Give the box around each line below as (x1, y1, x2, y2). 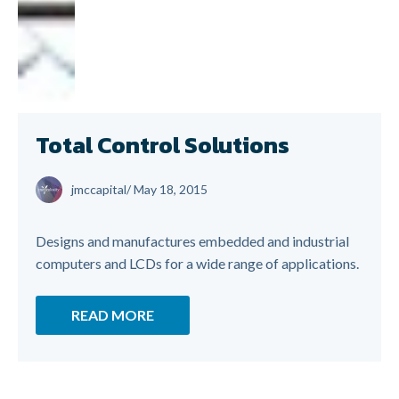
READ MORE (71, 306, 154, 323)
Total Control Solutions (36, 127, 289, 162)
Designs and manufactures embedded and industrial (36, 232, 349, 249)
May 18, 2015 (134, 182, 208, 197)
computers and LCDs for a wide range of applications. (36, 255, 359, 272)
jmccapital (71, 182, 126, 197)
